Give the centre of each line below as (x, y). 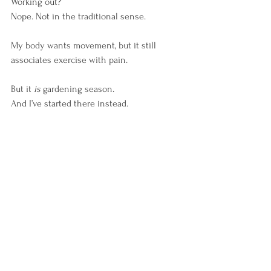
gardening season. (77, 89)
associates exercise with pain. (69, 60)
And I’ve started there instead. (70, 104)
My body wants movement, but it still (85, 46)
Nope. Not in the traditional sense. (78, 17)
